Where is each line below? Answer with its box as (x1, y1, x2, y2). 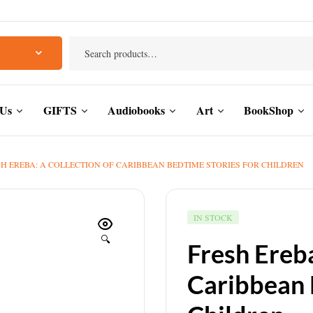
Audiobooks (108, 102, 166, 119)
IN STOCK (193, 211, 233, 223)
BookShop (244, 102, 294, 119)
